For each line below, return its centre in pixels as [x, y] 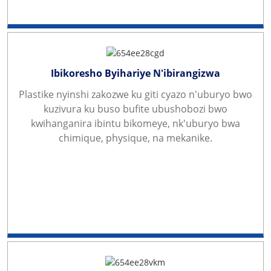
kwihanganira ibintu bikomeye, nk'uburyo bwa [135, 123]
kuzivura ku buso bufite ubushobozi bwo [135, 109]
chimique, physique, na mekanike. [135, 138]
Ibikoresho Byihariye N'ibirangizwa [135, 73]
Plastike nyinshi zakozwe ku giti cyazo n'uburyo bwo [135, 94]
